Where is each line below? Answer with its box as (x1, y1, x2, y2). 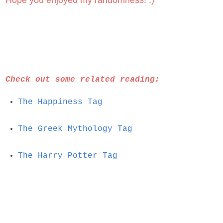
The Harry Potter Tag (17, 151, 117, 160)
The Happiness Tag (17, 98, 103, 107)
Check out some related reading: (5, 75, 160, 85)
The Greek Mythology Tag (17, 124, 132, 134)
